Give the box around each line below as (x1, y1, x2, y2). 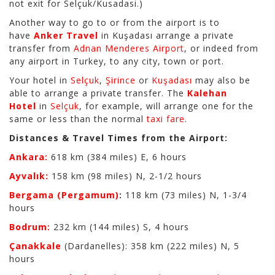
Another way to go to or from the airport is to (9, 17, 220, 29)
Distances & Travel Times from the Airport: (9, 132, 228, 144)
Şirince (106, 74, 136, 87)
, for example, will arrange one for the (79, 100, 254, 112)
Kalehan (187, 87, 227, 99)
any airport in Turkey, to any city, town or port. (9, 55, 224, 68)
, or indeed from (184, 42, 258, 55)
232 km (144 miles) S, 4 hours (50, 221, 189, 233)
